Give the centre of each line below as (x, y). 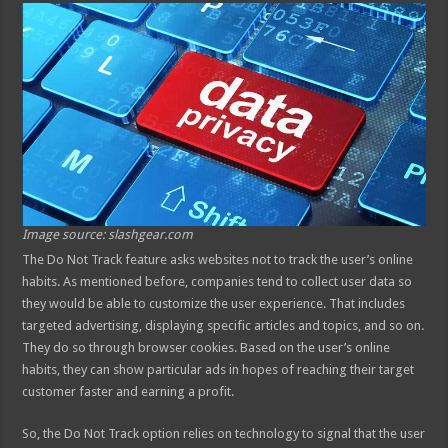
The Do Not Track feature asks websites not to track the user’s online (218, 259)
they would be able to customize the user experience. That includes (214, 303)
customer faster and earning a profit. (128, 391)
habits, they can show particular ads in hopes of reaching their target (218, 369)
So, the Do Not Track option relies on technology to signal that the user (224, 433)
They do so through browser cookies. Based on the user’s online (206, 347)
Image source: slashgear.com (108, 234)
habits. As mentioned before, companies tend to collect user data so (217, 281)
